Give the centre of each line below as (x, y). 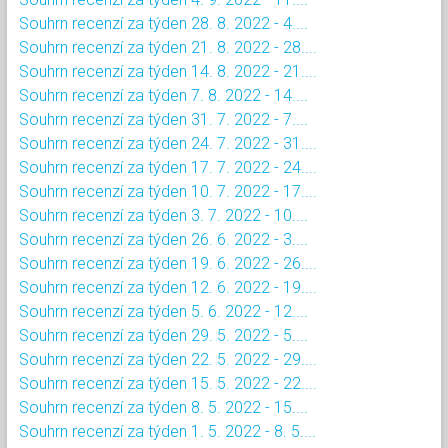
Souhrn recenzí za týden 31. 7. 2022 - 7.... (163, 119)
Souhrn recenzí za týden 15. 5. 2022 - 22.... (168, 383)
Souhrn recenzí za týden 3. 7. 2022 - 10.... (163, 215)
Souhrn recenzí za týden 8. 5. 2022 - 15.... (163, 407)
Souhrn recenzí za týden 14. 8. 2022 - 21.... (168, 71)
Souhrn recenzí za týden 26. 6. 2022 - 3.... (163, 239)
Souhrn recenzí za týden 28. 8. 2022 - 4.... (163, 23)
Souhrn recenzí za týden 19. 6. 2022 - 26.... (168, 263)
